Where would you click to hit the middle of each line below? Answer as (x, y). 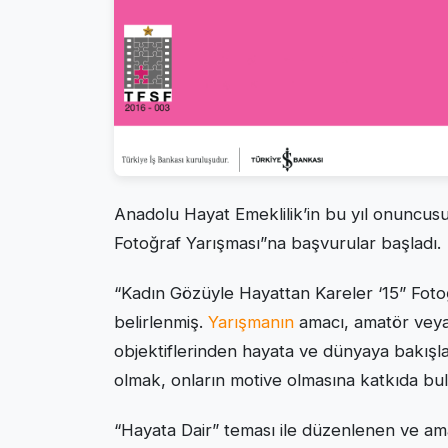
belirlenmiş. (161, 321)
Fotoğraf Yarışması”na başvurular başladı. (277, 242)
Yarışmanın (251, 321)
